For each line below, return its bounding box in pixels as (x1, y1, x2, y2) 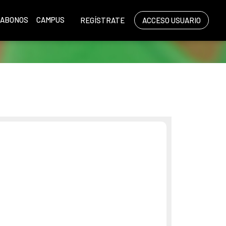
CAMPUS (36, 15, 65, 24)
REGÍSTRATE (80, 16, 125, 25)
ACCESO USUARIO (142, 16, 201, 25)
